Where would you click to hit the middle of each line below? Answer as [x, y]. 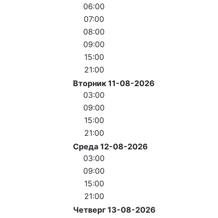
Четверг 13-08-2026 [114, 209]
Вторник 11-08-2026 [114, 83]
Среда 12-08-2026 [110, 146]
